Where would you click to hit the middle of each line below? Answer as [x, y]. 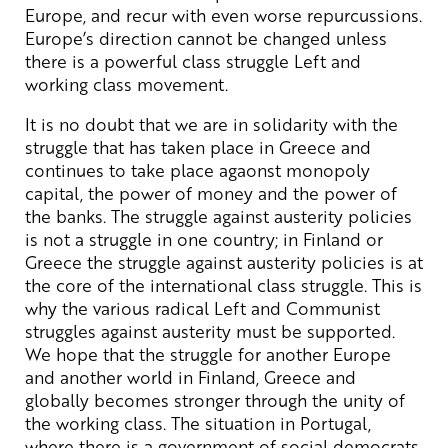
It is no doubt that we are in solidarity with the [211, 123]
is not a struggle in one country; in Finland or [204, 238]
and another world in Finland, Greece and [190, 376]
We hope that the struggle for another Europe [208, 353]
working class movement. [126, 83]
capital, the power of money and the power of [211, 192]
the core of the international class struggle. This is [223, 284]
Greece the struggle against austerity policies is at [224, 261]
